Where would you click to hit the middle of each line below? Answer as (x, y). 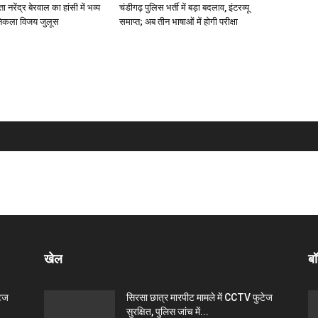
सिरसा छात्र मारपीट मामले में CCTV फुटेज (199, 297)
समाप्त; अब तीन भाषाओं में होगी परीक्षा (179, 21)
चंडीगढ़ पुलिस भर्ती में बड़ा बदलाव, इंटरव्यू (184, 7)
